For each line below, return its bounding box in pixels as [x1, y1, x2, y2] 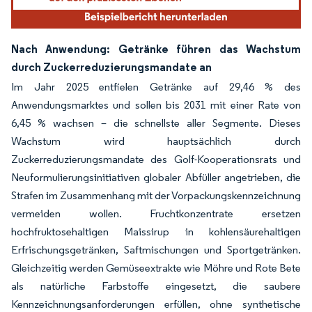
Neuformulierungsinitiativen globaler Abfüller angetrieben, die [11, 170, 301, 184]
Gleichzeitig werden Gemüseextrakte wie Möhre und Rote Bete [11, 260, 301, 274]
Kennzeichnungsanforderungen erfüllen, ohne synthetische [11, 297, 301, 311]
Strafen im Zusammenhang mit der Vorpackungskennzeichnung [11, 188, 301, 202]
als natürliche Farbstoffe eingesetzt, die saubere [11, 279, 301, 292]
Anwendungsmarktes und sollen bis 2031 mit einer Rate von [11, 97, 301, 111]
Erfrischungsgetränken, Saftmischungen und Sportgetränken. [11, 242, 301, 256]
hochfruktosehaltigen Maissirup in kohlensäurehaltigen [11, 224, 301, 238]
